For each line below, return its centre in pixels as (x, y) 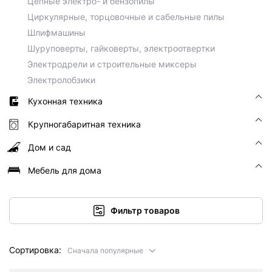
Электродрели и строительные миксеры (112, 64)
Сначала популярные (106, 250)
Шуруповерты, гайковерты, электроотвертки (121, 48)
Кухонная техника (65, 101)
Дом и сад (49, 147)
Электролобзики (61, 80)
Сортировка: (35, 250)
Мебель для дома (65, 170)
